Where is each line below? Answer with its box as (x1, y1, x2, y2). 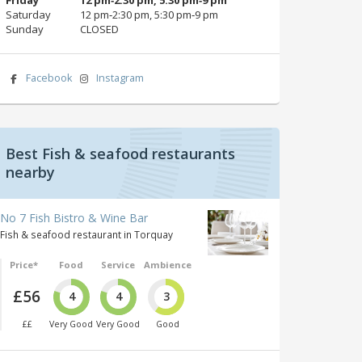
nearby (6, 162, 55, 182)
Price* (9, 258, 38, 271)
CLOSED (80, 21, 119, 36)
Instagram (96, 70, 145, 85)
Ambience (143, 258, 192, 271)
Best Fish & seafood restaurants (6, 143, 235, 163)
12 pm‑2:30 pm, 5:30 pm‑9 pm (80, 6, 218, 22)
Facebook (25, 70, 72, 85)
